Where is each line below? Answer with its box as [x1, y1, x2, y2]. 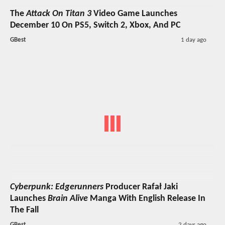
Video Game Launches [91, 9, 177, 19]
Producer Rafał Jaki [103, 182, 178, 192]
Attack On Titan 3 [26, 9, 91, 19]
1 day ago [180, 36, 206, 43]
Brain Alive [48, 194, 88, 204]
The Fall [10, 205, 39, 215]
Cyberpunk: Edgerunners [10, 182, 103, 192]
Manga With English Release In [88, 194, 205, 204]
